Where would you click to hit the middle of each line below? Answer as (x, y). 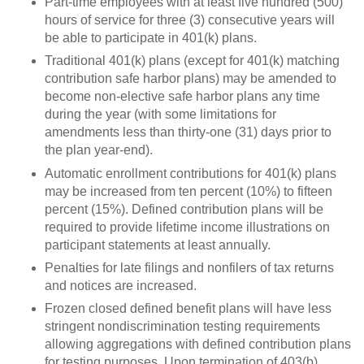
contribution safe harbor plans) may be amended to (191, 79)
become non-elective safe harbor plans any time (182, 97)
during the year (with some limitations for (160, 115)
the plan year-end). (99, 150)
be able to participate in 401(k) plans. (151, 37)
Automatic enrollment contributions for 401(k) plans (191, 173)
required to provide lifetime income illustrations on (187, 227)
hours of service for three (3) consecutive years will (190, 19)
